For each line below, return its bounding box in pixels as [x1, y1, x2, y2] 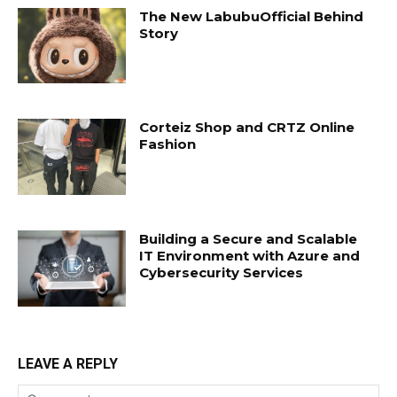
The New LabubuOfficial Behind [139, 7, 364, 25]
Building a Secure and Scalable [139, 230, 358, 248]
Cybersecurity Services [139, 264, 304, 282]
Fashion [139, 136, 197, 153]
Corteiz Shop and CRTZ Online [139, 119, 355, 136]
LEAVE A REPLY [18, 354, 118, 372]
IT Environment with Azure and [139, 247, 361, 265]
